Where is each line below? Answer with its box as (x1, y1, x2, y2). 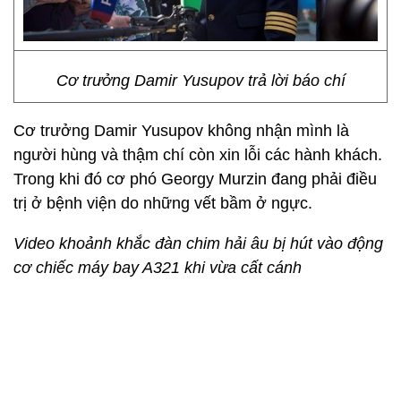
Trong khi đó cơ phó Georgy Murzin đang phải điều (13, 170, 377, 188)
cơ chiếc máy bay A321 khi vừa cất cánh (13, 259, 302, 277)
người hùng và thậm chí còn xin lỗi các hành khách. (13, 146, 382, 164)
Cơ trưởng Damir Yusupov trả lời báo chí (55, 72, 346, 90)
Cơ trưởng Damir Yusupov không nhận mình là (13, 122, 349, 140)
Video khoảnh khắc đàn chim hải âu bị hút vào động (13, 235, 383, 252)
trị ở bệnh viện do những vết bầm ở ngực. (13, 194, 312, 212)
